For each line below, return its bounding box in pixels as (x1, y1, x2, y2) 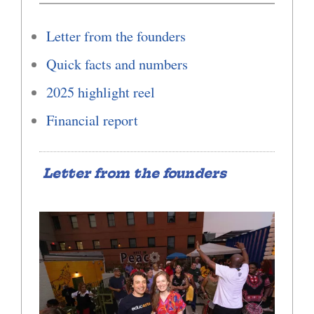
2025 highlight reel (46, 82, 155, 102)
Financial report (46, 110, 138, 130)
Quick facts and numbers (46, 54, 188, 74)
